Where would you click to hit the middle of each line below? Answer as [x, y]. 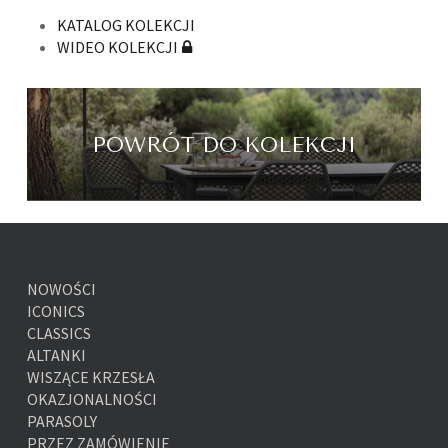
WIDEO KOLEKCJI [117, 47]
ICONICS [55, 311]
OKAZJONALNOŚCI [91, 399]
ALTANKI [56, 355]
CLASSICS [58, 333]
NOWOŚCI [61, 289]
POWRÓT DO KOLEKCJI [223, 144]
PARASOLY [61, 421]
